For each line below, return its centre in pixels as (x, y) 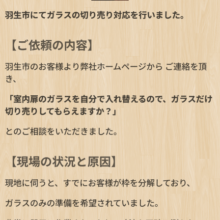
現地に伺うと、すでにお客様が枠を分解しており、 (100, 183)
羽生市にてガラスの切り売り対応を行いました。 (97, 15)
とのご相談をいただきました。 (63, 131)
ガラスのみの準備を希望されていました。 (84, 203)
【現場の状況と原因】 (64, 161)
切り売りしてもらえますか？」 (63, 111)
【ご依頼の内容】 (52, 45)
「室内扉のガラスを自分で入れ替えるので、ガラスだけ (109, 99)
